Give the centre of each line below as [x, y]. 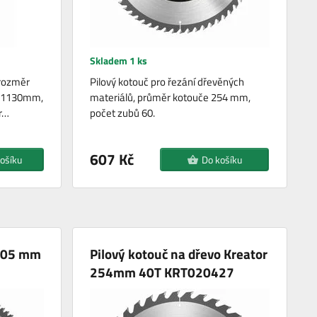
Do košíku [221, 160]
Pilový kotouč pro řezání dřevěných [167, 82]
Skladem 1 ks [119, 61]
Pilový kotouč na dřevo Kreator [179, 254]
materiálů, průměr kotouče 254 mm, [171, 98]
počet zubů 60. [123, 113]
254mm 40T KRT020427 [162, 272]
